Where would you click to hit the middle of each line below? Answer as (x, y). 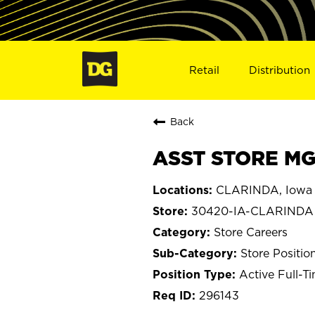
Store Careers (251, 232)
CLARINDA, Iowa (264, 189)
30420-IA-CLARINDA (252, 211)
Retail (204, 70)
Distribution (280, 70)
